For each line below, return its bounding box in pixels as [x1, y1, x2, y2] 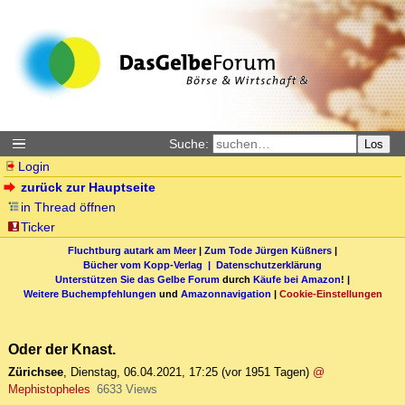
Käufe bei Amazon [253, 273, 341, 285]
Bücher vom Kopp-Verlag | [83, 259, 216, 270]
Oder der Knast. [8, 341, 116, 358]
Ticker [21, 220, 56, 234]
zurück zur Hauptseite [21, 180, 156, 194]
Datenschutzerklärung [216, 259, 322, 270]
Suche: [169, 137, 209, 151]
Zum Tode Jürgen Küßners [204, 244, 332, 256]
